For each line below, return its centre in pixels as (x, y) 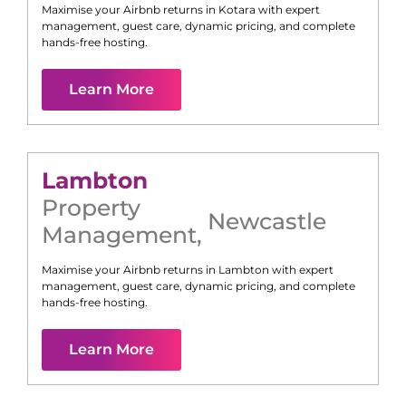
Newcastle (267, 222)
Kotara (237, 10)
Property (91, 208)
